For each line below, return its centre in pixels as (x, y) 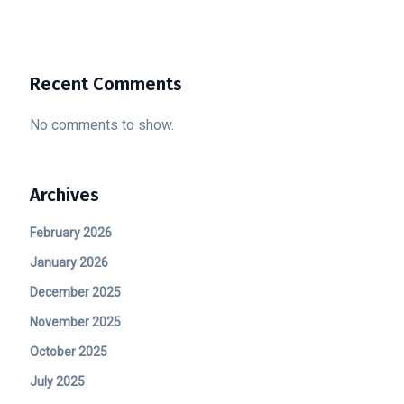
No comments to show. (102, 125)
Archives (65, 195)
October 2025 (69, 352)
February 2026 (71, 233)
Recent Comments (106, 84)
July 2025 (58, 382)
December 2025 (76, 293)
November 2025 (76, 322)
